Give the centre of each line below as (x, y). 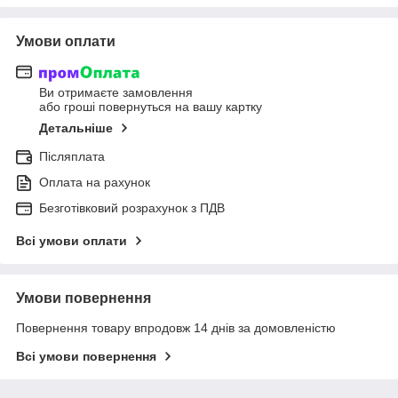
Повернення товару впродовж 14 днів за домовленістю (176, 328)
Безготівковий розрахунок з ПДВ (132, 208)
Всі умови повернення (86, 357)
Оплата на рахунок (95, 183)
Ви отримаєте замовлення (116, 93)
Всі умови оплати (72, 241)
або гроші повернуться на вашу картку (151, 107)
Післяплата (72, 157)
